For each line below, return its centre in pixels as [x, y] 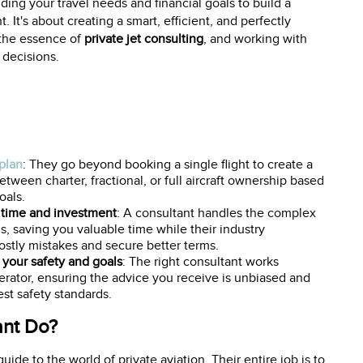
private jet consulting [144, 39]
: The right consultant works [201, 262]
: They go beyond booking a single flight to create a [168, 164]
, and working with [255, 39]
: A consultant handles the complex [216, 213]
